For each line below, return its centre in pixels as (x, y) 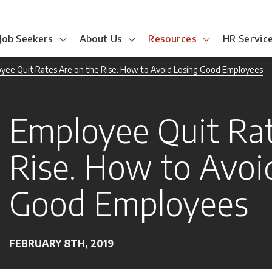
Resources (173, 39)
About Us (101, 39)
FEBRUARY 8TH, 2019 (61, 243)
